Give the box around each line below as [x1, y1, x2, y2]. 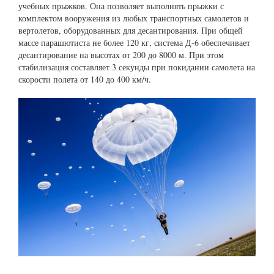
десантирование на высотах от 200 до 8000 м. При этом [18, 49, 224, 61]
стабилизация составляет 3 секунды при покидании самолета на [18, 61, 255, 73]
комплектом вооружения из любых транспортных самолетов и [18, 12, 249, 24]
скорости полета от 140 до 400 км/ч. [18, 73, 151, 86]
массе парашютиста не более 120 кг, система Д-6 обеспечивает [18, 37, 250, 49]
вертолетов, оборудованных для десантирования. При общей [18, 24, 243, 37]
